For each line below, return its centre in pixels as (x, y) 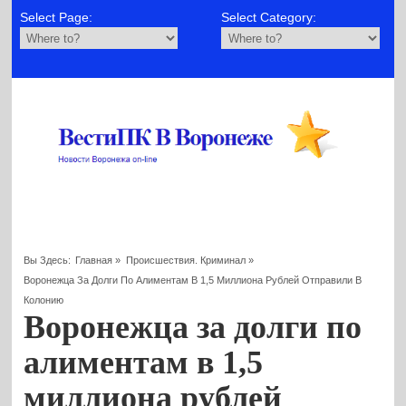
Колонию (44, 300)
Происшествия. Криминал (185, 260)
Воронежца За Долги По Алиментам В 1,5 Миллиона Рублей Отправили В (193, 280)
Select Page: (56, 18)
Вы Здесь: (48, 260)
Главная (94, 260)
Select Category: (269, 18)
